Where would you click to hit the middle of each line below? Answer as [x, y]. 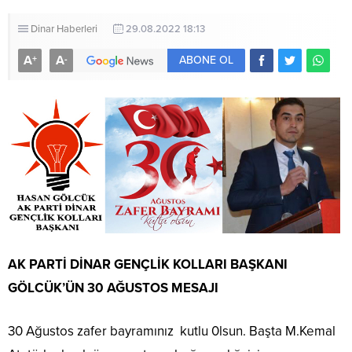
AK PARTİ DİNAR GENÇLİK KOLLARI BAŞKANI [148, 264]
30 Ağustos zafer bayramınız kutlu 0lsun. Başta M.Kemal [172, 331]
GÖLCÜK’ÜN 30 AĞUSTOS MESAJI [113, 288]
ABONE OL [206, 60]
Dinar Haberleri [64, 29]
